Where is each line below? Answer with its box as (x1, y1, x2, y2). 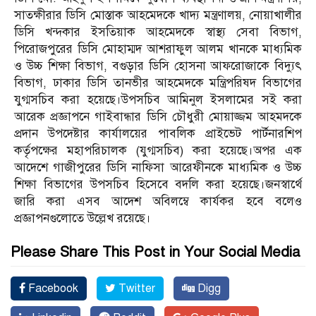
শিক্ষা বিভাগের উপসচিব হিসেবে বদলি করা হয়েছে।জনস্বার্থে (14, 177, 302, 193)
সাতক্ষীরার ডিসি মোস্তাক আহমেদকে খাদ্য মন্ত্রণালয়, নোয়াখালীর (14, 8, 302, 23)
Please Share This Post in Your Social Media (11, 243, 300, 262)
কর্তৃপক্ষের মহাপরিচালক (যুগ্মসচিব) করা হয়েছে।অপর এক (14, 143, 302, 159)
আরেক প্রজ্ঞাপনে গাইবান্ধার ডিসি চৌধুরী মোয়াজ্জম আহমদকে (14, 109, 302, 125)
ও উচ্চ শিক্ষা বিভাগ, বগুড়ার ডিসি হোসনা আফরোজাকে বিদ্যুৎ (14, 59, 302, 74)
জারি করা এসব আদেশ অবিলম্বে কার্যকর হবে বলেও (14, 194, 302, 209)
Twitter (116, 281, 155, 296)
